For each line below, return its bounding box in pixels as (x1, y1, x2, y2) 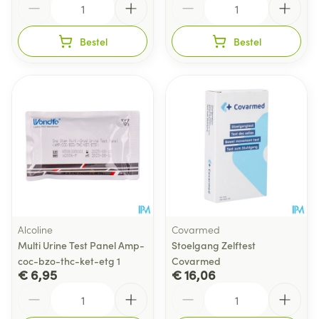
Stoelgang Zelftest (172, 238, 256, 252)
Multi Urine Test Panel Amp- (18, 238, 145, 252)
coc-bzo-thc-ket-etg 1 (18, 253, 120, 268)
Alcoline (18, 222, 53, 236)
